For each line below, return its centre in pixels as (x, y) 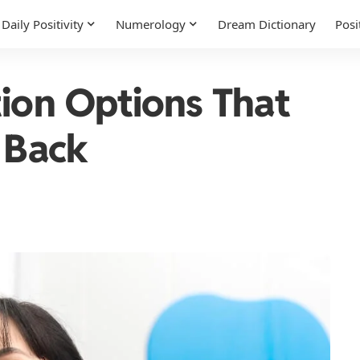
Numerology (151, 24)
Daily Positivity (43, 24)
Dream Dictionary (267, 24)
